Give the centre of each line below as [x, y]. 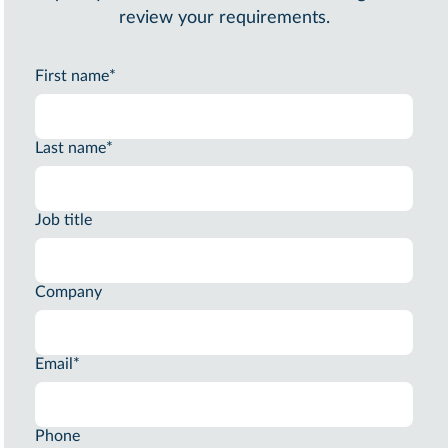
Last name [70, 147]
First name [72, 75]
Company [68, 291]
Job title [63, 219]
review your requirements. [224, 18]
